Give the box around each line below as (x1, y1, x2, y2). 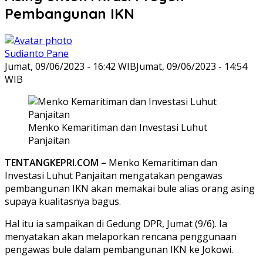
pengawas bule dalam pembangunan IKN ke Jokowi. (5, 242, 233, 256)
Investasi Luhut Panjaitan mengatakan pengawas (5, 168, 222, 182)
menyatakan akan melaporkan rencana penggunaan (5, 230, 237, 243)
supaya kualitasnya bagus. (5, 194, 121, 208)
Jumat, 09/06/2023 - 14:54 (136, 59, 247, 73)
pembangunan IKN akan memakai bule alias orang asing (5, 181, 255, 195)
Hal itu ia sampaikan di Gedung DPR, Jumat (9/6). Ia (5, 217, 227, 230)
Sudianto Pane (5, 46, 69, 60)
